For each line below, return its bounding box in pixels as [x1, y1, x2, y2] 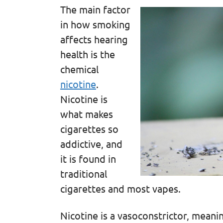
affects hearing [60, 32, 128, 45]
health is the [60, 47, 115, 60]
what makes [60, 107, 113, 120]
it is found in [60, 152, 116, 165]
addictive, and [60, 137, 122, 150]
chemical [60, 62, 99, 75]
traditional [60, 167, 107, 180]
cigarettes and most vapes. [60, 182, 186, 195]
